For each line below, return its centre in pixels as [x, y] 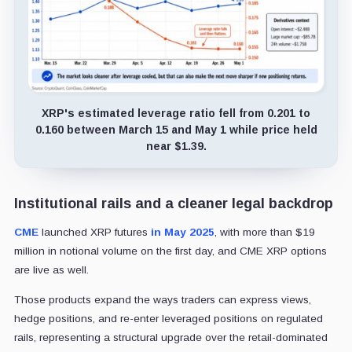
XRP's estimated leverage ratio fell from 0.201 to [176, 113]
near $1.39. [176, 146]
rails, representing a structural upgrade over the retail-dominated [170, 337]
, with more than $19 [264, 232]
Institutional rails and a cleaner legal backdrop [173, 203]
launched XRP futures [94, 232]
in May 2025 [182, 232]
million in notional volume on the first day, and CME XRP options [170, 251]
